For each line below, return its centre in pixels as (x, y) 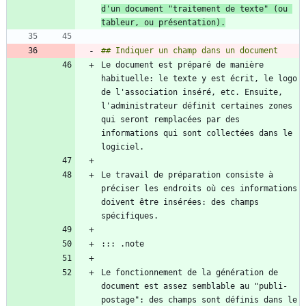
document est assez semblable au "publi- (194, 287)
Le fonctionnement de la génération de (190, 273)
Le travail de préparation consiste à (187, 175)
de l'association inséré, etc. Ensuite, (192, 93)
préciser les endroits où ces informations (199, 189)
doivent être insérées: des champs (180, 203)
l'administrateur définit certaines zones (197, 106)
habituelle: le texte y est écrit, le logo (199, 79)
